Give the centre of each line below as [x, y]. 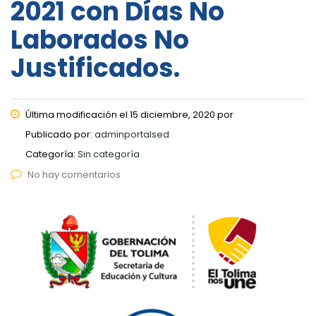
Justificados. [95, 68]
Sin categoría [109, 154]
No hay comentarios [74, 174]
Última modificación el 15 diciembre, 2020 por [128, 114]
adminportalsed [132, 134]
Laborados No [100, 39]
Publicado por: [60, 134]
